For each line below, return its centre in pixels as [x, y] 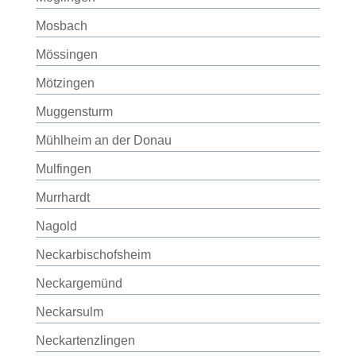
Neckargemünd [79, 283]
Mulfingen [63, 169]
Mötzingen [65, 83]
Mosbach [61, 26]
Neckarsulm [69, 312]
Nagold [56, 226]
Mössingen [66, 54]
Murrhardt [62, 197]
